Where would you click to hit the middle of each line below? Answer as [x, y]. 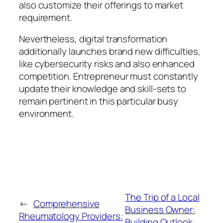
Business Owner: [160, 210]
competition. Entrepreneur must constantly [109, 76]
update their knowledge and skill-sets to [103, 89]
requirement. [46, 17]
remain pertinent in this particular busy [99, 101]
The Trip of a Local [162, 197]
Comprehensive [66, 203]
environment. [46, 114]
